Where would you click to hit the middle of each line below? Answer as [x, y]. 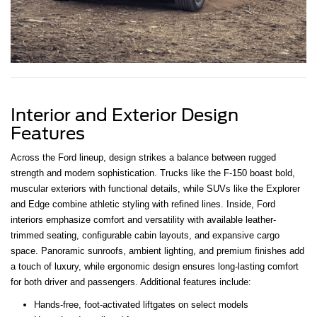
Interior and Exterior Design [125, 115]
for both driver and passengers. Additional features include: [131, 282]
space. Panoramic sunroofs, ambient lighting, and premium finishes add [157, 251]
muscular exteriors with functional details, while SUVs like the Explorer [155, 189]
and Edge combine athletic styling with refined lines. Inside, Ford [143, 204]
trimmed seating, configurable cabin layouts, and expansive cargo [145, 235]
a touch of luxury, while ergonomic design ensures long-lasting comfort [155, 266]
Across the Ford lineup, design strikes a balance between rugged [143, 157]
